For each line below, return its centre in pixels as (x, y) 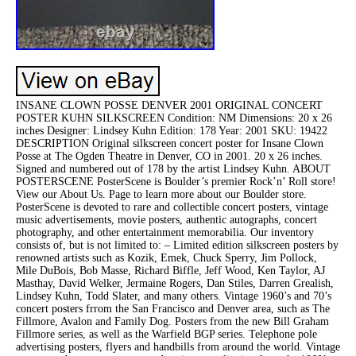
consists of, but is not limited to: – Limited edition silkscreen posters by (177, 245)
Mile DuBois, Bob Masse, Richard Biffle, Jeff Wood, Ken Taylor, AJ (170, 270)
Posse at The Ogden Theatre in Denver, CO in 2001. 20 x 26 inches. (169, 156)
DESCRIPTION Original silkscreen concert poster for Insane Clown (170, 143)
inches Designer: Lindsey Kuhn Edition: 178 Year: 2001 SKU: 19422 (172, 130)
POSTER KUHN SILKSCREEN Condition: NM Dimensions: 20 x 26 (174, 118)
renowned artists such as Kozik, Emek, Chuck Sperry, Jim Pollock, (166, 257)
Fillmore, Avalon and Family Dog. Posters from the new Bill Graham (172, 321)
